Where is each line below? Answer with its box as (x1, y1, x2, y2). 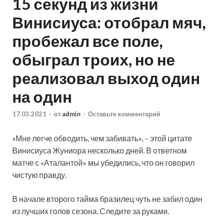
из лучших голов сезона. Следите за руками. (12, 206, 169, 216)
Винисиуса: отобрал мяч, (12, 12, 206, 32)
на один (12, 87, 72, 106)
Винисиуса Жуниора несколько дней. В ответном (12, 146, 187, 155)
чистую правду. (12, 170, 66, 180)
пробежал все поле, (12, 31, 163, 50)
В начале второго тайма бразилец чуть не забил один (12, 194, 202, 204)
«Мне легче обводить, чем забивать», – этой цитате (12, 133, 192, 143)
